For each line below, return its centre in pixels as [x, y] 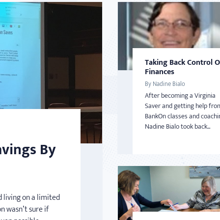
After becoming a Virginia [180, 95]
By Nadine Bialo [165, 84]
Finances [160, 72]
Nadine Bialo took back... [178, 126]
